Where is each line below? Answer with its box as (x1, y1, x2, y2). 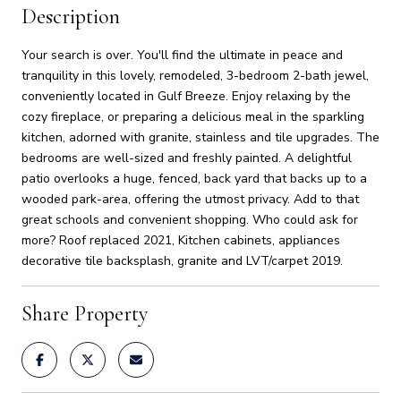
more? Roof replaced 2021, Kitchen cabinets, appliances (21, 231, 340, 249)
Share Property (21, 300, 148, 327)
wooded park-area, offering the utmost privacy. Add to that (21, 190, 359, 208)
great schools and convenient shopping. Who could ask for (21, 210, 358, 228)
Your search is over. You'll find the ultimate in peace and (21, 46, 343, 64)
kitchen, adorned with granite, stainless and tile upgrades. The (21, 128, 380, 146)
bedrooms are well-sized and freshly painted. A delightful (21, 149, 352, 166)
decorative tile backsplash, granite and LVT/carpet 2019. (21, 252, 343, 269)
